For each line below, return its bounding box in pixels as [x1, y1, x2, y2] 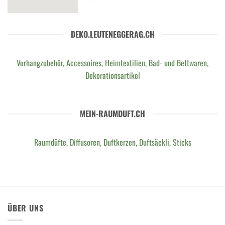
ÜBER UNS [8, 201, 44, 214]
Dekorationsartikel [85, 69, 140, 82]
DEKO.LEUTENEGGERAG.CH [70, 28, 155, 41]
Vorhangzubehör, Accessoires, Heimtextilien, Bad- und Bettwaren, [17, 57, 208, 69]
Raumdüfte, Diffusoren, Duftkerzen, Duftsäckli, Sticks [34, 136, 191, 149]
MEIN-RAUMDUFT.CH [80, 107, 145, 120]
